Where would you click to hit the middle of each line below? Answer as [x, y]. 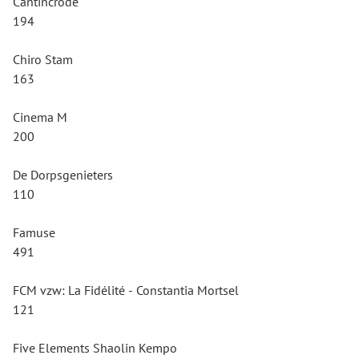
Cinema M [40, 117]
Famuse [34, 232]
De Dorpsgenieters [63, 175]
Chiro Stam [43, 59]
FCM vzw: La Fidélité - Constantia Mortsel [126, 290]
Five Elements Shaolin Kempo [95, 348]
